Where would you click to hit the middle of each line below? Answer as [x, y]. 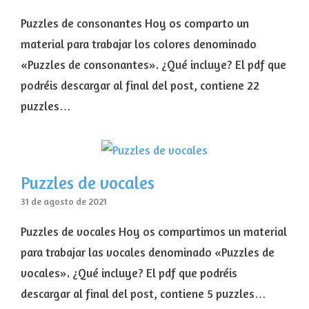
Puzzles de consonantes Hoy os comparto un [135, 23]
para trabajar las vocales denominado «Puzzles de [148, 252]
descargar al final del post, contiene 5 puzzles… [143, 294]
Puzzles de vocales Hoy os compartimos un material [154, 232]
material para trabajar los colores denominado [139, 44]
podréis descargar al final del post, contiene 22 [141, 86]
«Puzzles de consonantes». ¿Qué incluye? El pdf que [153, 65]
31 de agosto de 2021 [64, 202]
